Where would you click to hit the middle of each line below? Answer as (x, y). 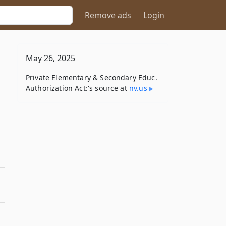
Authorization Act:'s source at (77, 88)
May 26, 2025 (50, 58)
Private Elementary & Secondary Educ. (92, 77)
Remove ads (108, 15)
